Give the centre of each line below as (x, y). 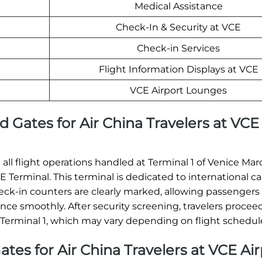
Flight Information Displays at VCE (178, 70)
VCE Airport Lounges (178, 91)
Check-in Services (178, 49)
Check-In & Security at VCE (178, 27)
